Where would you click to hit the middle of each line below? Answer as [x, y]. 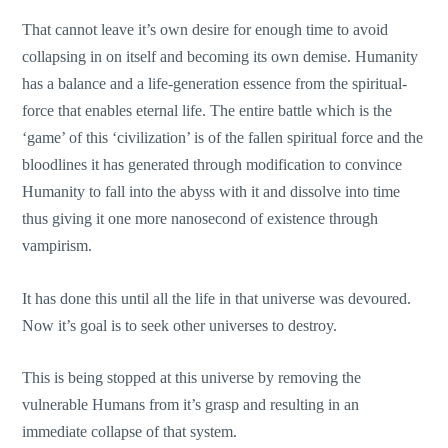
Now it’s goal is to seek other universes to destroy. [180, 325]
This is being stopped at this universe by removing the [192, 378]
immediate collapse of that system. [130, 432]
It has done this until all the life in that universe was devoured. [217, 298]
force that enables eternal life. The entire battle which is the [207, 111]
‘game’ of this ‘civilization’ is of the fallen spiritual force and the [223, 138]
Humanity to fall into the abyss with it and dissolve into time [211, 192]
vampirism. [57, 246]
